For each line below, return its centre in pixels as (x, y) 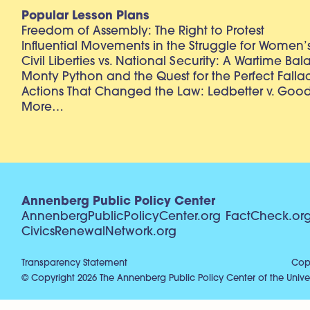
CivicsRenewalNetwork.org (99, 232)
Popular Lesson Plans (86, 17)
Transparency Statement (75, 263)
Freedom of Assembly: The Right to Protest (143, 32)
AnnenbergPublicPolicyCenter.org (121, 217)
